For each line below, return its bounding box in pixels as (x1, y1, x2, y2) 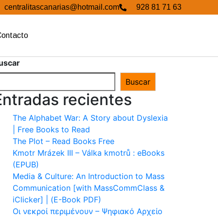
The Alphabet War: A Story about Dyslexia (13, 113, 168, 123)
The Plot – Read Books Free (13, 136, 114, 146)
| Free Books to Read (13, 125, 90, 134)
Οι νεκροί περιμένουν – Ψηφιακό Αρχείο (13, 206, 163, 216)
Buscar (126, 77, 150, 87)
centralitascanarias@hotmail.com (4, 3, 120, 11)
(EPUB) (13, 160, 39, 169)
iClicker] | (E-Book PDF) (13, 195, 101, 204)
